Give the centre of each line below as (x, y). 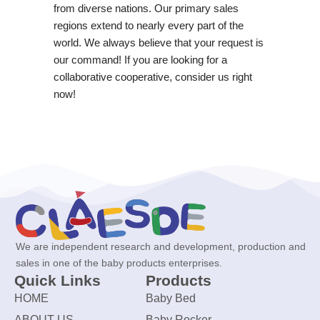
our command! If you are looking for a (140, 59)
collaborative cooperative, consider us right (152, 76)
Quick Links (57, 281)
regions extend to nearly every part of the (148, 25)
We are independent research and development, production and (161, 247)
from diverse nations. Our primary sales (146, 8)
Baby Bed (170, 299)
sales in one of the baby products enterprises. (119, 263)
